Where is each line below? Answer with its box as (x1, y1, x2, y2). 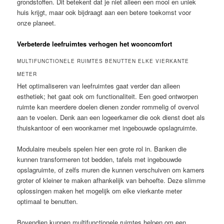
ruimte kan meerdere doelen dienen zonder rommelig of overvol (17, 101, 199, 111)
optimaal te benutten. (17, 196, 78, 206)
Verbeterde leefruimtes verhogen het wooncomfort (17, 38, 172, 48)
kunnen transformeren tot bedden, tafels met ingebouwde (17, 154, 182, 164)
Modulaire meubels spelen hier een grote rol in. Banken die (17, 143, 187, 153)
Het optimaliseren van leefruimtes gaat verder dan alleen (17, 80, 180, 90)
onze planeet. (17, 17, 56, 27)
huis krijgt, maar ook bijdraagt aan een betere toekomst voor (17, 7, 191, 17)
